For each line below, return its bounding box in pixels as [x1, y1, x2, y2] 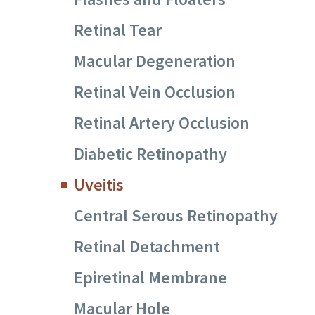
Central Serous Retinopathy [74, 205, 278, 227]
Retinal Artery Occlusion [74, 112, 250, 134]
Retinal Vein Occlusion [74, 81, 236, 103]
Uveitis [74, 174, 124, 196]
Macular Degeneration [74, 50, 236, 72]
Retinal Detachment [74, 236, 220, 258]
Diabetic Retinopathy [74, 143, 227, 165]
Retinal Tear [74, 19, 162, 41]
